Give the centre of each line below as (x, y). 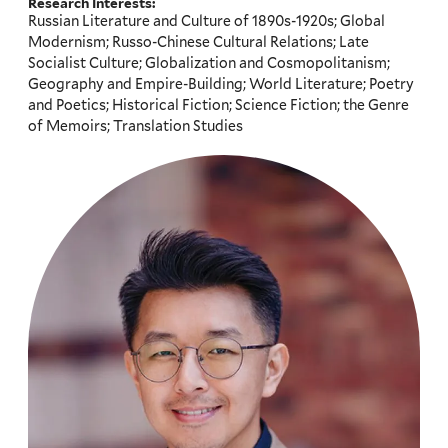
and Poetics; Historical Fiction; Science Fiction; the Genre (219, 104)
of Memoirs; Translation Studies (136, 125)
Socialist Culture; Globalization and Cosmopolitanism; (209, 62)
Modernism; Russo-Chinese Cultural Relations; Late (199, 41)
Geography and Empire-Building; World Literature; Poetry (221, 83)
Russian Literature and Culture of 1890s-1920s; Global (207, 20)
